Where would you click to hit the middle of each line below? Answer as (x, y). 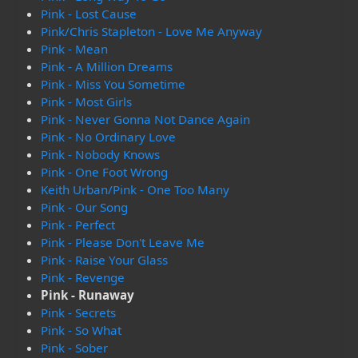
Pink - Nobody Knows (101, 155)
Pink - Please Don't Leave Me (123, 243)
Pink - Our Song (85, 207)
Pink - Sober (75, 348)
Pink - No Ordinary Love (109, 137)
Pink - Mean (75, 49)
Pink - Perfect (78, 225)
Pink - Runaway (88, 295)
